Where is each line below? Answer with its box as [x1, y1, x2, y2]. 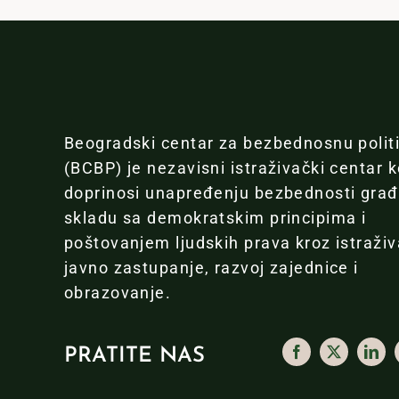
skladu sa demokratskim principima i [63, 208, 367, 228]
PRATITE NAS [63, 346, 205, 368]
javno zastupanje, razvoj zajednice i [63, 258, 359, 278]
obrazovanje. [63, 283, 172, 303]
